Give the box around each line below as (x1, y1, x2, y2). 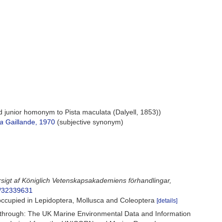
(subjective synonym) (57, 118, 124, 126)
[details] (157, 197, 178, 204)
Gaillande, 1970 (3, 118, 55, 126)
